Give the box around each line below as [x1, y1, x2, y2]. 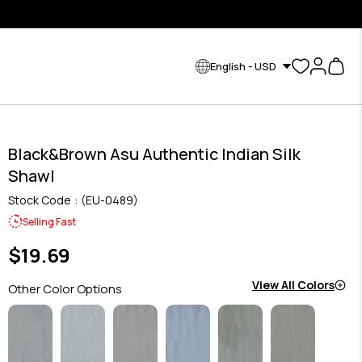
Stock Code [7, 192, 71, 208]
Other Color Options [7, 280, 122, 297]
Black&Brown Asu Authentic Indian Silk [7, 143, 301, 165]
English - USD [210, 58, 276, 74]
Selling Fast [22, 214, 76, 229]
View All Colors [251, 277, 335, 293]
